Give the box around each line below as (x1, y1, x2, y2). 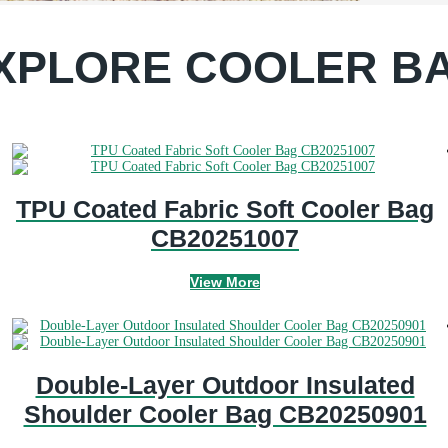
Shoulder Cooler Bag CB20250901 (23, 399, 427, 428)
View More (190, 274, 260, 291)
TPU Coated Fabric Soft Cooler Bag (16, 195, 434, 224)
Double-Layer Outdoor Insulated (35, 370, 415, 399)
